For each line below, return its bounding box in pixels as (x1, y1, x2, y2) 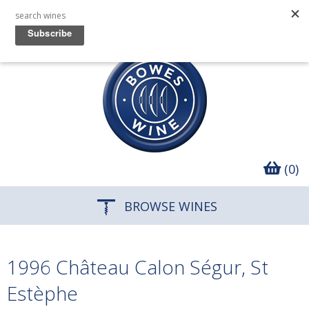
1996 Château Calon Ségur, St (7, 254, 268, 280)
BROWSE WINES (121, 198, 217, 215)
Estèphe (7, 280, 78, 306)
